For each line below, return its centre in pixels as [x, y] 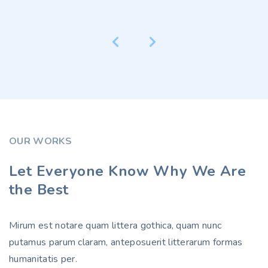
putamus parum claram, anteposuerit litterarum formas [126, 242]
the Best [39, 190]
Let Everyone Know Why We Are [128, 171]
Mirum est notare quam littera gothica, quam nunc [115, 226]
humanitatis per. [43, 259]
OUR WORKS [40, 141]
